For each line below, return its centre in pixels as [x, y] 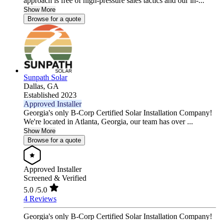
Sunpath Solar [45, 78]
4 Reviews [40, 199]
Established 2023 [50, 95]
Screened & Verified [55, 178]
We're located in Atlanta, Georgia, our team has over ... [108, 122]
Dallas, [35, 86]
